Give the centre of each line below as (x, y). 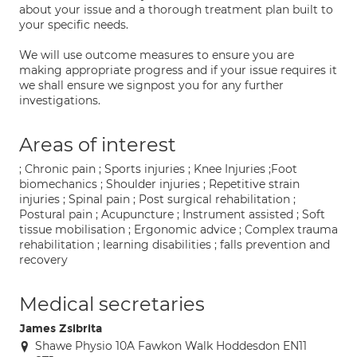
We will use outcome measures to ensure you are (157, 55)
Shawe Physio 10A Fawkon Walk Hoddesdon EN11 (171, 346)
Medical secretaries (112, 304)
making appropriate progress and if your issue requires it (178, 70)
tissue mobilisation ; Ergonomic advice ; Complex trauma (178, 229)
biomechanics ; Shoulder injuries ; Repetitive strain (159, 184)
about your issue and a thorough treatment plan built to (176, 10)
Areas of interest (98, 145)
